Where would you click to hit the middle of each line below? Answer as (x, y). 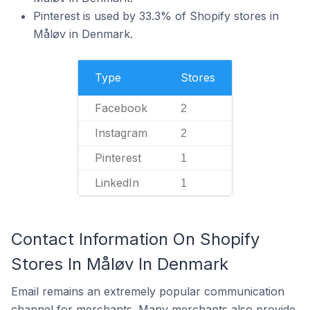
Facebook (121, 108)
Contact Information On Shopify (135, 239)
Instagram (121, 133)
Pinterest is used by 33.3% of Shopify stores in (156, 16)
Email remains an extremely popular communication (148, 291)
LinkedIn (117, 183)
